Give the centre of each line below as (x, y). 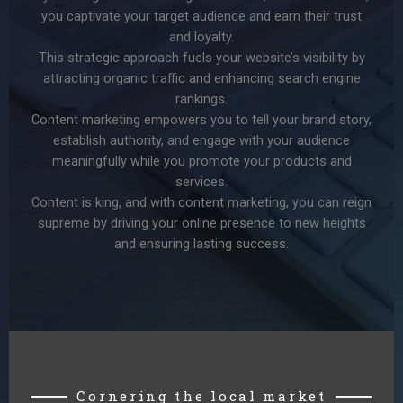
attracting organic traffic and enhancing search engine (201, 78)
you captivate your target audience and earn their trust (201, 16)
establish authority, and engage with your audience (201, 140)
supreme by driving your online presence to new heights (201, 223)
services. (201, 181)
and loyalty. (201, 36)
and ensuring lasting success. (201, 243)
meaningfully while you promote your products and (201, 161)
